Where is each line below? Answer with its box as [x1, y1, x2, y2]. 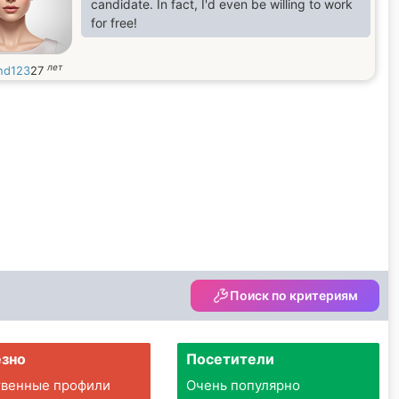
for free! [91, 15, 137, 30]
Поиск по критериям [230, 288, 358, 303]
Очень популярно [185, 377, 300, 394]
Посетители [185, 350, 274, 368]
